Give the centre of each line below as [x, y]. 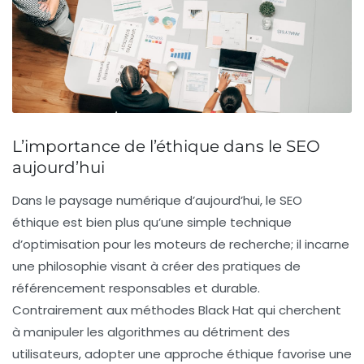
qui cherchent [298, 310]
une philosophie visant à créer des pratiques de [156, 266]
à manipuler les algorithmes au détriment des [151, 331]
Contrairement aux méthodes [105, 310]
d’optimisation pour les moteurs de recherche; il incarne [181, 244]
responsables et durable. [183, 288]
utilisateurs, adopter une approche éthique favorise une [182, 353]
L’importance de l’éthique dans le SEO [166, 146]
